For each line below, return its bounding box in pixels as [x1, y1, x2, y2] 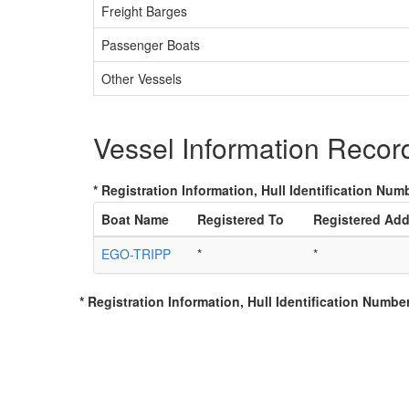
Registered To [197, 210, 284, 229]
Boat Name [101, 210, 169, 229]
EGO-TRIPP [101, 245, 171, 264]
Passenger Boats [101, 36, 200, 54]
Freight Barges [101, 2, 187, 20]
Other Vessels [101, 69, 182, 88]
